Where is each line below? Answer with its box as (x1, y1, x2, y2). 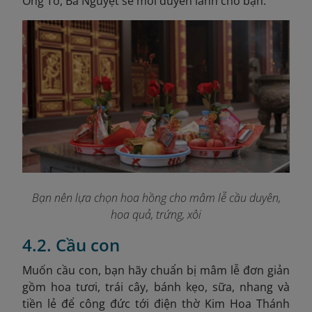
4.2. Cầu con (22, 233, 120, 257)
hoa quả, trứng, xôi (111, 207, 201, 223)
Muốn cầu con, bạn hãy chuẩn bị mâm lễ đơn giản (22, 263, 290, 279)
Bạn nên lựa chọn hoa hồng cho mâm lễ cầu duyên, (31, 190, 281, 206)
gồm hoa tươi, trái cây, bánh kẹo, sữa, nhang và (22, 279, 290, 295)
